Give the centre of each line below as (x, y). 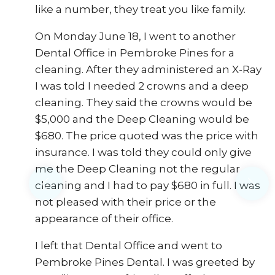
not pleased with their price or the (125, 202)
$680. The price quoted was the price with (146, 136)
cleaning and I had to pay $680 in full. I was (147, 185)
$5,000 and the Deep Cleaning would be (142, 119)
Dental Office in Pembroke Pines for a (134, 53)
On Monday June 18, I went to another (135, 36)
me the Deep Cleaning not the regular (137, 169)
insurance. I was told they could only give (143, 152)
